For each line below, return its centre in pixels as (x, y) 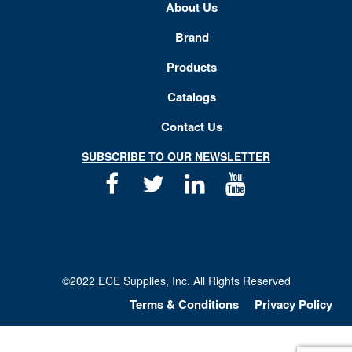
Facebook (164, 183)
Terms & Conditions (184, 304)
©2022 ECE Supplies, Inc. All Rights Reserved (176, 281)
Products (192, 67)
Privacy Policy (293, 304)
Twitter (197, 183)
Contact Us (192, 127)
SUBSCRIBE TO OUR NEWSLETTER (176, 157)
